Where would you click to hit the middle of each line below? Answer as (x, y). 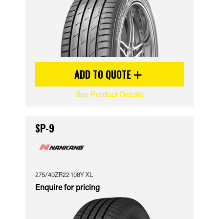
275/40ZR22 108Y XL (64, 174)
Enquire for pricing (67, 187)
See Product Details (109, 94)
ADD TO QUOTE (104, 74)
